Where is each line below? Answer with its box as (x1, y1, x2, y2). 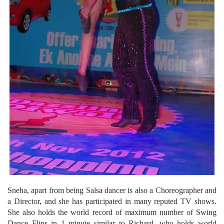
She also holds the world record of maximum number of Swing (7, 207, 216, 216)
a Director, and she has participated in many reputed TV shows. (7, 196, 216, 205)
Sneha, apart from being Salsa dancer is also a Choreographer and (7, 185, 216, 194)
